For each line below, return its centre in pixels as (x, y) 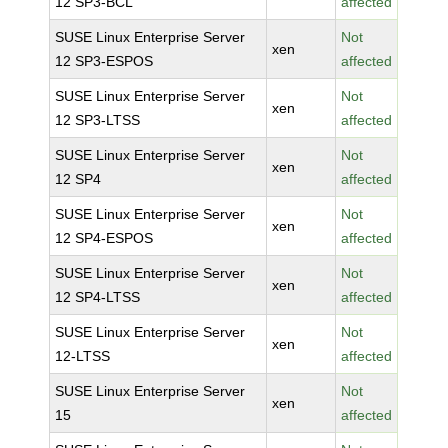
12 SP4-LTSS (98, 297)
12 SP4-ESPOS (104, 238)
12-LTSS (83, 356)
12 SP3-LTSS (98, 120)
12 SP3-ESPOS (104, 61)
